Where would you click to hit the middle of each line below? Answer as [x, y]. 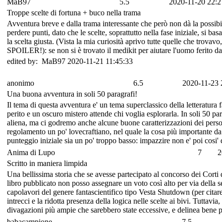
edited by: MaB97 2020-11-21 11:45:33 [70, 61]
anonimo [21, 83]
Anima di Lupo [31, 152]
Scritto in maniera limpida [47, 163]
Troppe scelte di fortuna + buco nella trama [74, 12]
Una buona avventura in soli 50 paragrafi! [72, 94]
